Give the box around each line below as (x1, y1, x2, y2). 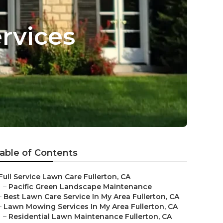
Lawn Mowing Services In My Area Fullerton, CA (3, 202, 178, 211)
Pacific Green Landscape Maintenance (8, 182, 152, 191)
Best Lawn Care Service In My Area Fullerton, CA (3, 192, 179, 201)
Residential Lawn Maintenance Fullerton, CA (8, 212, 172, 221)
